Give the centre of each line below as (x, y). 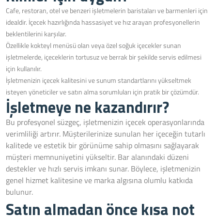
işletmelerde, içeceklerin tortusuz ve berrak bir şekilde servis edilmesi (104, 57)
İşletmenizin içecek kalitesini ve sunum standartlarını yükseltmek (99, 80)
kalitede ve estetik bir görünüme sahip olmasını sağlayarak (102, 145)
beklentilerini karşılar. (36, 34)
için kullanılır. (24, 69)
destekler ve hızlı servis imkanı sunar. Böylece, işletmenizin (103, 169)
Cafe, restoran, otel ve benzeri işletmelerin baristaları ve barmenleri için (107, 10)
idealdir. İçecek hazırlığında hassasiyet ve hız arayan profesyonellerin (103, 22)
